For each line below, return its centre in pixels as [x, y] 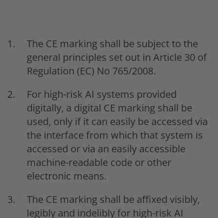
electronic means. [67, 176]
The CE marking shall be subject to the [112, 43]
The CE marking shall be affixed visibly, [113, 199]
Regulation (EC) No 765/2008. [91, 71]
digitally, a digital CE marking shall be [109, 108]
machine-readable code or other [99, 162]
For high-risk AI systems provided [102, 94]
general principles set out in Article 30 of [117, 57]
